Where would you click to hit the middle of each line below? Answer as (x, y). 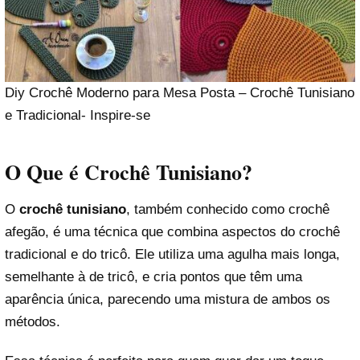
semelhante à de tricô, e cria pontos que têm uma (153, 276)
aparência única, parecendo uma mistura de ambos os (168, 299)
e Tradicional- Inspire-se (78, 116)
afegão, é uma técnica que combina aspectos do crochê (172, 231)
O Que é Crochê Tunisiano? (129, 172)
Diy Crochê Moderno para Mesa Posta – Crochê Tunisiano (180, 93)
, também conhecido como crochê (228, 209)
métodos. (33, 321)
